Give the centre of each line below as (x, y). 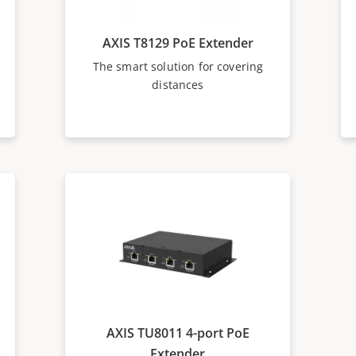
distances (178, 85)
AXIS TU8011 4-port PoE (178, 333)
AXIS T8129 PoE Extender (178, 43)
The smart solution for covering (178, 66)
